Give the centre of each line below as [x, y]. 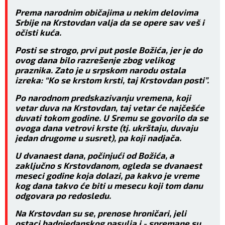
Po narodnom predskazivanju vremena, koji [103, 97]
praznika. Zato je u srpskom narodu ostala [100, 70]
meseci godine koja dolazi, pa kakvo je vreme [107, 175]
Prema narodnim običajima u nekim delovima [107, 12]
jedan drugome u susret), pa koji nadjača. [98, 137]
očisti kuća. [38, 32]
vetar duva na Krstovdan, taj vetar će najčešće [110, 107]
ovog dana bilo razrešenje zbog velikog [95, 60]
